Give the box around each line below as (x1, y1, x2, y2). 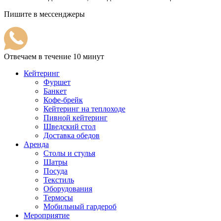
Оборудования (43, 184, 92, 193)
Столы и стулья (43, 149, 95, 158)
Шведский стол (43, 122, 96, 131)
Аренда (24, 140, 49, 149)
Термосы (43, 193, 73, 202)
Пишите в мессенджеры (4, 10, 85, 19)
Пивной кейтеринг (43, 113, 108, 122)
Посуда (43, 167, 68, 176)
